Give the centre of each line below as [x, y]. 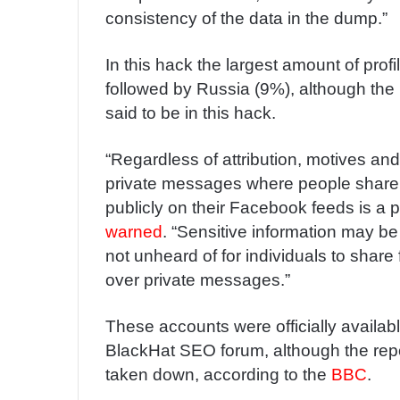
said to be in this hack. [191, 112]
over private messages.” [198, 279]
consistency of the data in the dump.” [246, 18]
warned [134, 231]
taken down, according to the [218, 374]
